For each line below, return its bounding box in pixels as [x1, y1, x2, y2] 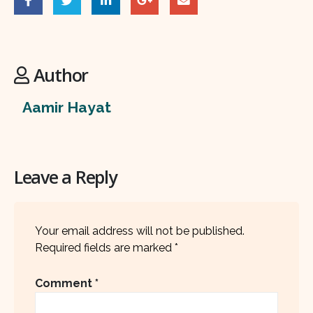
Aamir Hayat [22, 99, 111, 117]
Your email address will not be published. [35, 224, 245, 238]
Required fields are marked [35, 240, 175, 254]
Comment [35, 277, 95, 291]
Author [33, 63, 89, 87]
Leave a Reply [14, 164, 117, 189]
